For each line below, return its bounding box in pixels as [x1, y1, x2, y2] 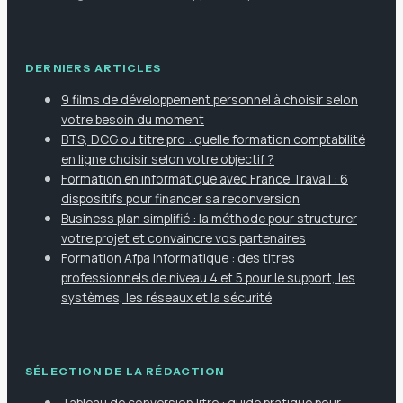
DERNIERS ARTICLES [25, 61, 162, 76]
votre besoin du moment [61, 111, 204, 129]
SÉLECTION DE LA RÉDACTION [25, 364, 224, 378]
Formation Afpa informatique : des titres [61, 249, 295, 267]
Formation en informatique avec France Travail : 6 [61, 170, 348, 188]
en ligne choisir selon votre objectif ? [61, 150, 274, 168]
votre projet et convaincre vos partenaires [61, 229, 306, 247]
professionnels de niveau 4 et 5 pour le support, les [61, 269, 355, 287]
